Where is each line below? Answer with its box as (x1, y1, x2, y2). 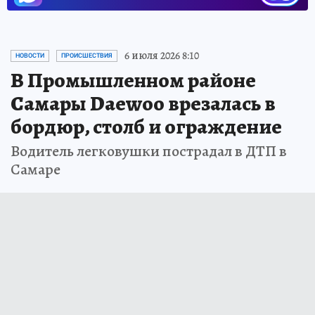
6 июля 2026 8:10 (124, 48, 199, 64)
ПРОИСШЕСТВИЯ (61, 52, 112, 60)
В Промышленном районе (11, 66, 256, 95)
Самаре (11, 159, 60, 181)
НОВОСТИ (15, 52, 44, 60)
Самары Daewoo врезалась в (11, 89, 276, 118)
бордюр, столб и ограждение (11, 112, 282, 141)
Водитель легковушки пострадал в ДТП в (11, 141, 287, 162)
